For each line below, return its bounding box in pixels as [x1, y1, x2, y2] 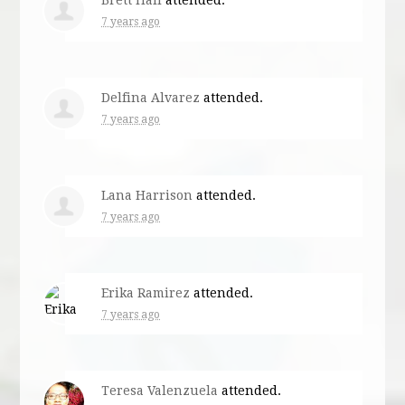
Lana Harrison [101, 187, 193, 202]
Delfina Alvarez [101, 89, 201, 105]
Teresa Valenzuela [101, 382, 219, 398]
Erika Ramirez [101, 285, 191, 300]
